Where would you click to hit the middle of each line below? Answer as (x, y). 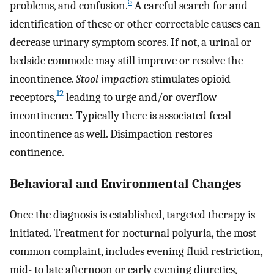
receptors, (33, 97)
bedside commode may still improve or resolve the (126, 60)
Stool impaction (112, 79)
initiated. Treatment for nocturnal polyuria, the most (133, 233)
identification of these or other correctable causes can (135, 24)
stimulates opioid (190, 79)
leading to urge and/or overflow (140, 97)
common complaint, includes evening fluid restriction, (136, 252)
